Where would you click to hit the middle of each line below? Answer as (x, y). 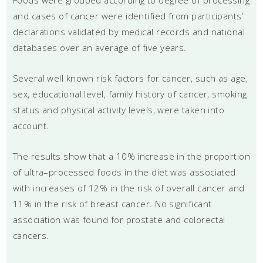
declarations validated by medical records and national (129, 31)
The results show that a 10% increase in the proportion (131, 156)
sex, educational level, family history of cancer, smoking (130, 94)
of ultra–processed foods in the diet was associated (124, 172)
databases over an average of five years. (100, 47)
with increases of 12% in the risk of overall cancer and (129, 188)
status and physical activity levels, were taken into (119, 109)
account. (31, 125)
